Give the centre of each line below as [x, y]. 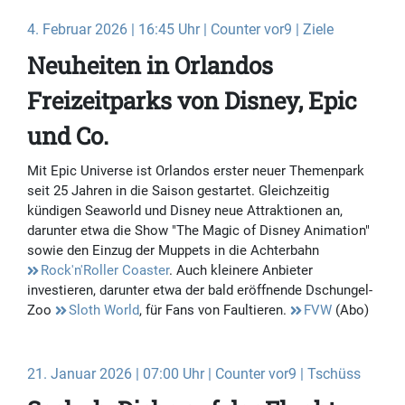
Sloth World [104, 311]
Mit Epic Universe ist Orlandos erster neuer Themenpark [196, 171]
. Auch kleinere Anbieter [241, 271]
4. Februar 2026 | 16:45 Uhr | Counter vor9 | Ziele [180, 30]
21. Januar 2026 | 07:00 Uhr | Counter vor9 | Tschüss [194, 374]
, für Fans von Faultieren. [215, 311]
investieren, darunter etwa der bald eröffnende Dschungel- [200, 291]
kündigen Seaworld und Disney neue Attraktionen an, [185, 211]
